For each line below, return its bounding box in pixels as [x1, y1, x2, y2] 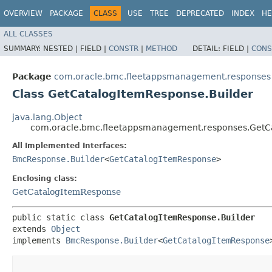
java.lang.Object [12, 112, 82, 122]
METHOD [146, 44, 177, 53]
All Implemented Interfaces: [12, 141, 127, 150]
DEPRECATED [176, 9, 224, 18]
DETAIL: [192, 44, 223, 53]
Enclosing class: [12, 174, 77, 183]
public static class [12, 212, 109, 222]
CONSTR [109, 44, 138, 53]
